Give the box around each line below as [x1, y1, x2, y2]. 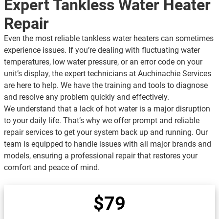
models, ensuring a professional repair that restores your [4, 151, 197, 161]
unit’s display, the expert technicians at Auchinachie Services [4, 69, 211, 79]
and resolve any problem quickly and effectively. [4, 92, 169, 102]
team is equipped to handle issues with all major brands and [4, 139, 211, 149]
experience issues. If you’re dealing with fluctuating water [4, 45, 200, 55]
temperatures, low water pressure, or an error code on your [4, 57, 202, 67]
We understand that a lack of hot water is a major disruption [4, 104, 210, 114]
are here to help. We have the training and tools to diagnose [4, 81, 208, 90]
